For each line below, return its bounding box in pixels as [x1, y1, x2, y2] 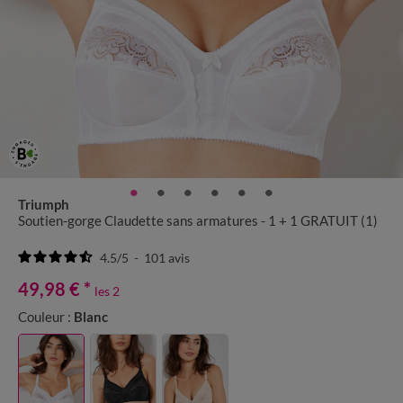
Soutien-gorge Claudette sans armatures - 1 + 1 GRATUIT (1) [18, 212, 378, 229]
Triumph [18, 196, 69, 213]
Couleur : [18, 309, 71, 326]
